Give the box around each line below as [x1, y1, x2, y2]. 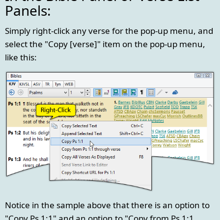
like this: [5, 52, 37, 63]
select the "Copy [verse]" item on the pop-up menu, [5, 38, 205, 50]
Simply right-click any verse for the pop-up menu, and [5, 25, 213, 36]
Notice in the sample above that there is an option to [5, 199, 210, 211]
